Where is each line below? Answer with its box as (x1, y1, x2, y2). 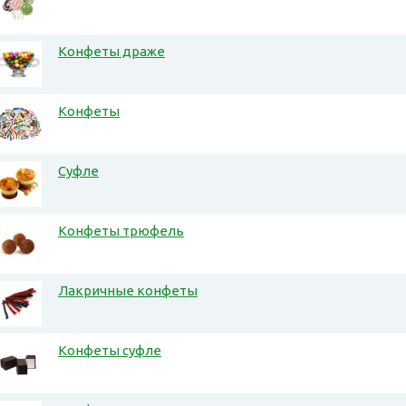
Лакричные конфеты (58, 283, 198, 299)
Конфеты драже (58, 43, 165, 60)
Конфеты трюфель (58, 223, 184, 239)
